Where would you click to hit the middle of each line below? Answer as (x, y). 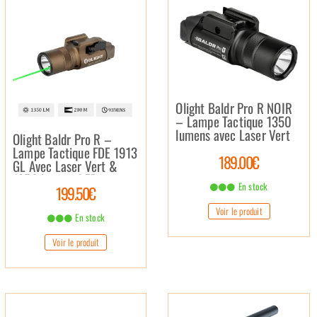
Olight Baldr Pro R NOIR (234, 107)
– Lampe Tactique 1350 (234, 121)
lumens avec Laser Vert (233, 134)
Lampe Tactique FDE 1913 (75, 152)
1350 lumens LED (55, 179)
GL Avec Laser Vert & (65, 166)
